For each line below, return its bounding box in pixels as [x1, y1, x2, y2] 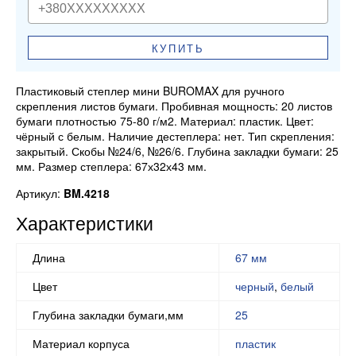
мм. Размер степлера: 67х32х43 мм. [16, 158, 207, 175]
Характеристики [16, 210, 153, 237]
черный [235, 277, 274, 294]
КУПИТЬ [151, 40, 205, 56]
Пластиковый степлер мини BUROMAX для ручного [16, 83, 284, 99]
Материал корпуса [33, 335, 130, 351]
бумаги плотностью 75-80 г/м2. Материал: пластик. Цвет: [16, 113, 314, 130]
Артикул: [16, 185, 64, 202]
